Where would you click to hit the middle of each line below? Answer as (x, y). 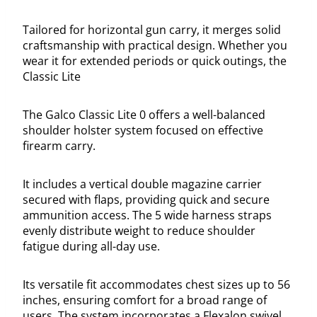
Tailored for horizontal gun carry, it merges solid (152, 30)
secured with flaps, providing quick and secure (146, 200)
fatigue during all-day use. (91, 247)
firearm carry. (59, 146)
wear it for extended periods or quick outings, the (155, 61)
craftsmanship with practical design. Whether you (155, 46)
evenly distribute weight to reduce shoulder (139, 231)
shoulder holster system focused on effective (143, 131)
